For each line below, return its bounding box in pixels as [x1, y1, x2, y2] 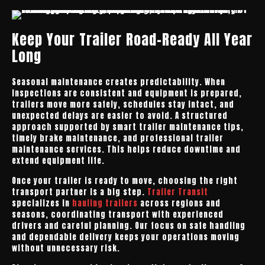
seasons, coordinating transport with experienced [12, 209, 224, 220]
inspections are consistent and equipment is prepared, [12, 88, 242, 99]
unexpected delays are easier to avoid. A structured [12, 110, 228, 121]
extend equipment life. [12, 155, 105, 166]
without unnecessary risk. [12, 243, 120, 254]
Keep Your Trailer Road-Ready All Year [12, 29, 253, 50]
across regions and [138, 198, 221, 209]
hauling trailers [72, 198, 138, 209]
